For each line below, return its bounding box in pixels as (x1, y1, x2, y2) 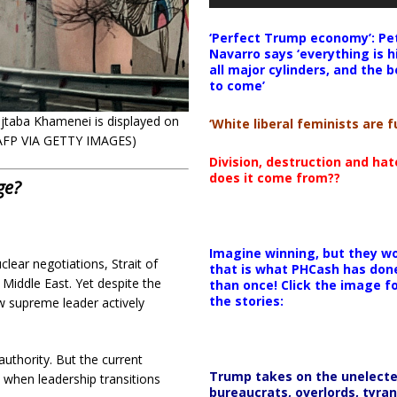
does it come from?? (208, 168, 340, 186)
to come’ (208, 76, 265, 94)
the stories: (208, 292, 284, 309)
